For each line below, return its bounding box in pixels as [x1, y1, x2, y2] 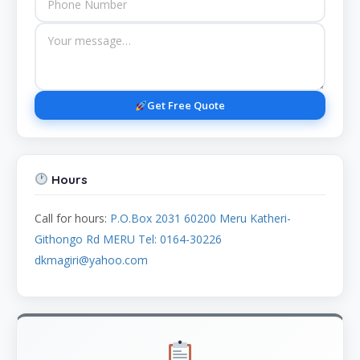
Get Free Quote [146, 98, 225, 113]
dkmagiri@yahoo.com [35, 252, 148, 268]
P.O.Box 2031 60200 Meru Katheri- [110, 210, 291, 226]
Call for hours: [35, 210, 110, 226]
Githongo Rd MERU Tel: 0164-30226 [35, 231, 222, 247]
